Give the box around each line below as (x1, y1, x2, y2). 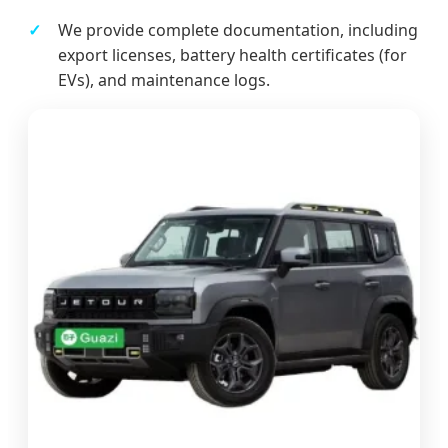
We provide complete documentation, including (58, 19, 418, 42)
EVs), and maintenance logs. (58, 69, 270, 92)
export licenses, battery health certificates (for (58, 44, 407, 67)
